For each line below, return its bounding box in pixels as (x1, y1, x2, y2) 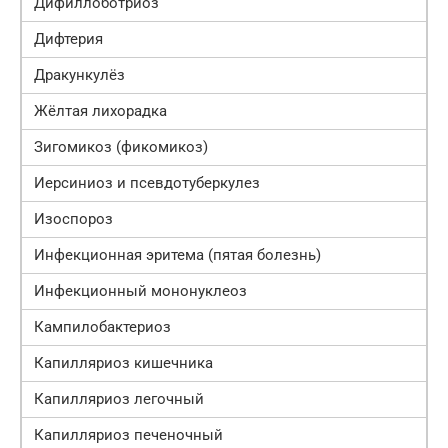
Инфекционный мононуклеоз (34, 282, 247, 301)
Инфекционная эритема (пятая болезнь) (34, 246, 321, 265)
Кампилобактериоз (34, 318, 171, 337)
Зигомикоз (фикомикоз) (34, 138, 208, 157)
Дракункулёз (34, 66, 125, 85)
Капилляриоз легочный (34, 390, 204, 409)
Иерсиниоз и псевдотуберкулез (34, 174, 260, 193)
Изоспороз (34, 210, 113, 229)
